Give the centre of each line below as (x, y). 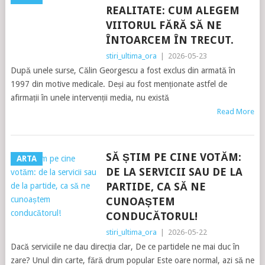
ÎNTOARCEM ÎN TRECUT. (169, 40)
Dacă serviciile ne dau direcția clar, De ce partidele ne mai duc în (125, 247)
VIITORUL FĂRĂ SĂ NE (164, 25)
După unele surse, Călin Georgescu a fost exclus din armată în (123, 70)
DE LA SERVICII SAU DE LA (174, 172)
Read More (236, 112)
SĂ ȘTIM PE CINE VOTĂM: (173, 157)
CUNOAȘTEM (140, 201)
